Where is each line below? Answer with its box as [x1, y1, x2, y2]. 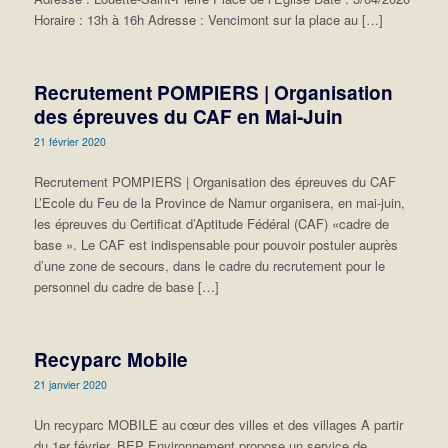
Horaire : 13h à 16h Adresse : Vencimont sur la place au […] [33, 10, 383, 30]
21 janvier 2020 [33, 377, 107, 393]
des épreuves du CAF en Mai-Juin [33, 103, 343, 131]
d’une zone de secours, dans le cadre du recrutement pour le [33, 256, 385, 276]
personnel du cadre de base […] [33, 277, 219, 297]
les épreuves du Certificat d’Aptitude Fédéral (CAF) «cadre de [33, 214, 389, 234]
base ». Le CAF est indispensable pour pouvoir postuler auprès [33, 235, 398, 255]
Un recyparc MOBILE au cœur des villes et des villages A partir [33, 415, 403, 435]
